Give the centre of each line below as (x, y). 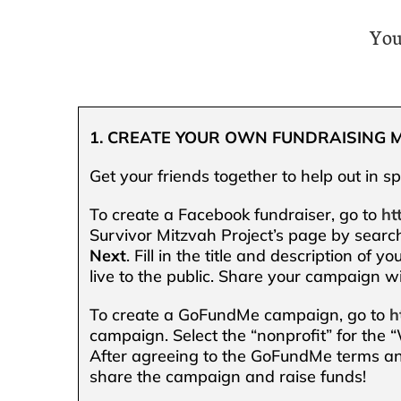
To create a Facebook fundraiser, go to (236, 214)
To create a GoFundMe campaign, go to (240, 314)
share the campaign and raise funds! (228, 376)
